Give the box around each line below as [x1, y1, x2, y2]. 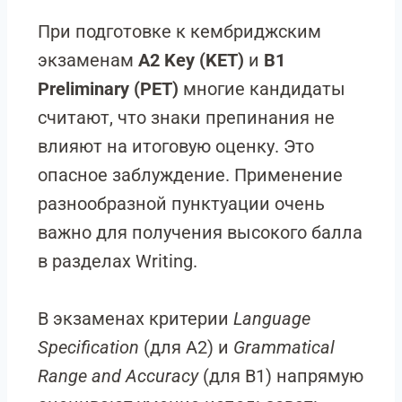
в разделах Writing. [38, 250, 197, 272]
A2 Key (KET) [138, 49, 244, 71]
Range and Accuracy [38, 365, 198, 387]
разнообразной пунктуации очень [38, 193, 325, 214]
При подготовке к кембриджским [38, 21, 321, 42]
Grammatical [233, 336, 335, 358]
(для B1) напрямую [198, 365, 363, 387]
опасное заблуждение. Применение [38, 164, 343, 186]
